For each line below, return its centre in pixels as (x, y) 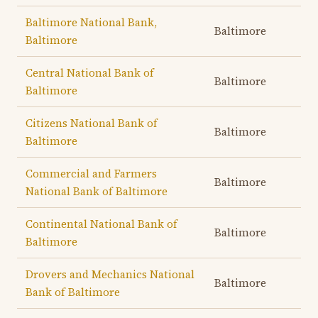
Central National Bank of (90, 73)
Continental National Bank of (102, 224)
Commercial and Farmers (91, 174)
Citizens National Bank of (92, 123)
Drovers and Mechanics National (110, 274)
